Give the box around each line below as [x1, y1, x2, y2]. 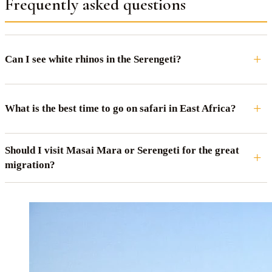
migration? [5, 158, 55, 171]
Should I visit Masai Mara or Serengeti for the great [5, 144, 239, 156]
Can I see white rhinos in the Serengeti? [5, 53, 182, 65]
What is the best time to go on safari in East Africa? [5, 102, 236, 114]
